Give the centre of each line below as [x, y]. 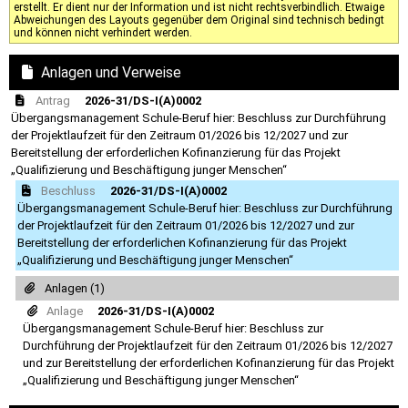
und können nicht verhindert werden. [103, 32]
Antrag [52, 100]
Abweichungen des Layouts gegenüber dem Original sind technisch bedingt [199, 20]
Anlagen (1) [74, 288]
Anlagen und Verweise [111, 72]
